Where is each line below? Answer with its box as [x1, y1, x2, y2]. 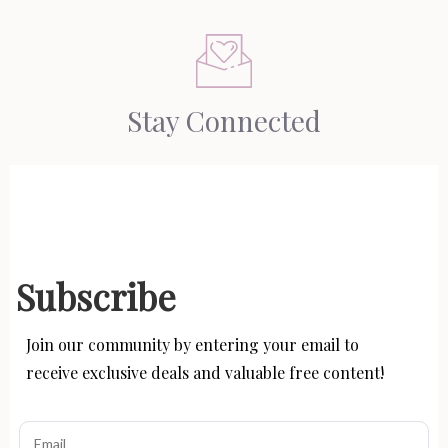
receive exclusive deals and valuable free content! [26, 361, 384, 383]
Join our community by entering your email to [26, 333, 359, 355]
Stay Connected [127, 102, 321, 140]
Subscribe [16, 271, 176, 320]
